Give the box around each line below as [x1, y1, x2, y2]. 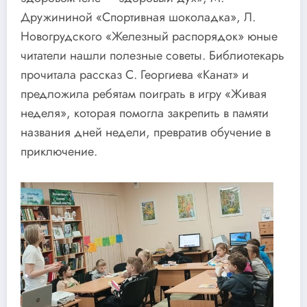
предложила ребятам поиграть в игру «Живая [21, 85, 267, 103]
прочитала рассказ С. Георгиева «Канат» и [21, 66, 249, 84]
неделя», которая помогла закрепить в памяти [21, 104, 269, 123]
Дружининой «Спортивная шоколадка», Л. [21, 8, 256, 27]
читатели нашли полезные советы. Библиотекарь [21, 47, 284, 65]
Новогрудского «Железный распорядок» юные [21, 27, 278, 46]
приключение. [21, 143, 97, 161]
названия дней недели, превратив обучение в [21, 123, 271, 142]
